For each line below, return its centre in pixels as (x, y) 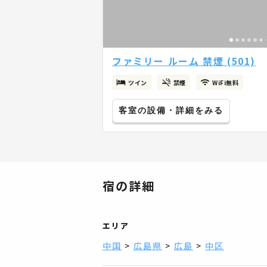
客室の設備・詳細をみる (171, 110)
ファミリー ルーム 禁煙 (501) (184, 61)
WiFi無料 (226, 82)
